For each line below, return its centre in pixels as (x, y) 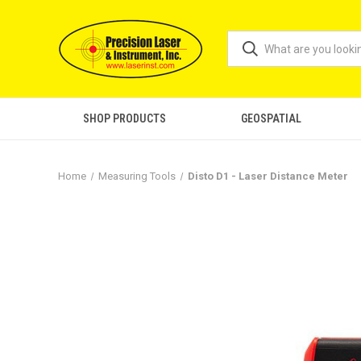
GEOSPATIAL (272, 118)
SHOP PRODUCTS (125, 118)
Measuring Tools (137, 176)
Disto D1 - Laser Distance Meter (268, 176)
